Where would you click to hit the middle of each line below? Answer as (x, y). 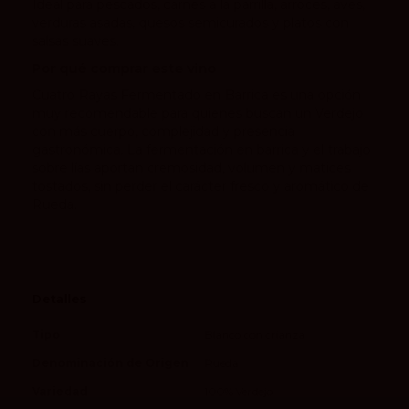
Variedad (60, 392)
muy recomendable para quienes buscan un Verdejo (198, 114)
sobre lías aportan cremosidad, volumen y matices (191, 168)
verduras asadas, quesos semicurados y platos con (190, 23)
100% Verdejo (239, 392)
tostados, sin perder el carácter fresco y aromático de (200, 187)
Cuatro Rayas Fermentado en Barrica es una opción (196, 95)
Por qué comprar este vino (124, 68)
